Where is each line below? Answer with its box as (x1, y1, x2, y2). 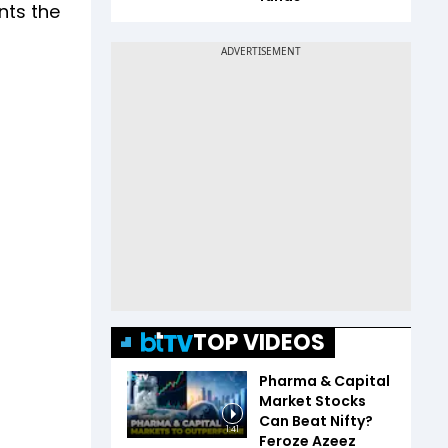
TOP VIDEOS (193, 326, 325, 358)
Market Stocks (259, 390, 366, 411)
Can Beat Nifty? (259, 410, 373, 431)
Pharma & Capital (259, 370, 390, 391)
